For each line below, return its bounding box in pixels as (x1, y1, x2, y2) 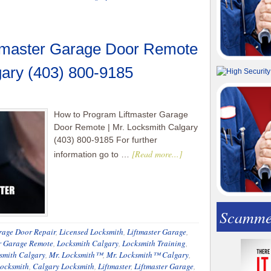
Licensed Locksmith (59, 226, 123, 237)
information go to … (54, 149, 132, 159)
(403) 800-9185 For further (54, 135, 157, 145)
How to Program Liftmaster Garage (54, 109, 188, 119)
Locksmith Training (122, 238, 186, 249)
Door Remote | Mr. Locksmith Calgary (54, 122, 198, 132)
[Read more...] (132, 148, 182, 160)
